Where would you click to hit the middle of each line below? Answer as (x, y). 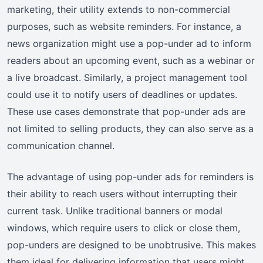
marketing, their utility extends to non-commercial (119, 9)
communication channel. (61, 145)
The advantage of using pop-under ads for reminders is (130, 176)
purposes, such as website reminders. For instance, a (124, 26)
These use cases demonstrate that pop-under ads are (126, 111)
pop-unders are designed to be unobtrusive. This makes (131, 245)
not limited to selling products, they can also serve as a (130, 128)
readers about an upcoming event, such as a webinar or (131, 60)
